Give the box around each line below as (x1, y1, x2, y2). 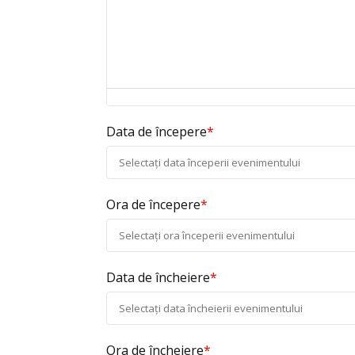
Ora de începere (106, 195, 201, 213)
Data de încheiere (106, 268, 211, 286)
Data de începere (106, 122, 208, 140)
